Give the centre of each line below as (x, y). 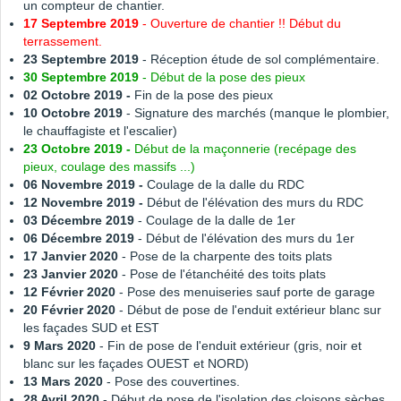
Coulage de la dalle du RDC (226, 185)
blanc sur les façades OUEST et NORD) (136, 364)
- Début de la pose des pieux (222, 77)
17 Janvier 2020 (73, 256)
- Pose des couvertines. (171, 382)
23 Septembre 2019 (81, 60)
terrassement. (63, 42)
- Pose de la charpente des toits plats (227, 256)
